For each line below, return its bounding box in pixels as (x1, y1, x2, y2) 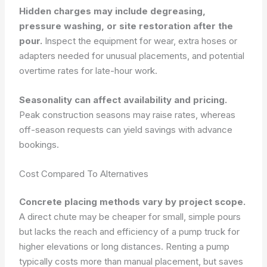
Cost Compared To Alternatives (19, 167, 149, 179)
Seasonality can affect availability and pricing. (19, 94, 228, 105)
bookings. (19, 138, 60, 150)
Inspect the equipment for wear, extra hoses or (42, 35, 238, 46)
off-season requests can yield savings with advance (19, 123, 233, 135)
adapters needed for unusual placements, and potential (19, 49, 245, 61)
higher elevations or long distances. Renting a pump (19, 241, 230, 252)
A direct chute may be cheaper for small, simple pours (19, 211, 241, 222)
